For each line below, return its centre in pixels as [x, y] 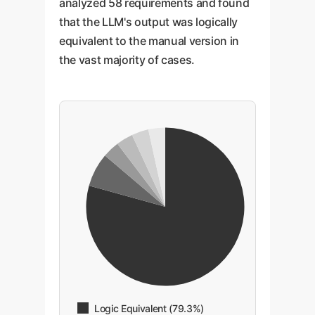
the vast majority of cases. [127, 59]
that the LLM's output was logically [149, 21]
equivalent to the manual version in [149, 40]
